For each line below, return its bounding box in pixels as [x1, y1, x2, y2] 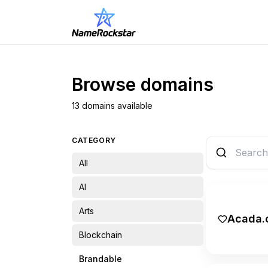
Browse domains [72, 73, 214, 95]
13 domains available [72, 100, 153, 111]
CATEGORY [72, 135, 116, 145]
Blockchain [79, 229, 122, 240]
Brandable [79, 253, 122, 264]
